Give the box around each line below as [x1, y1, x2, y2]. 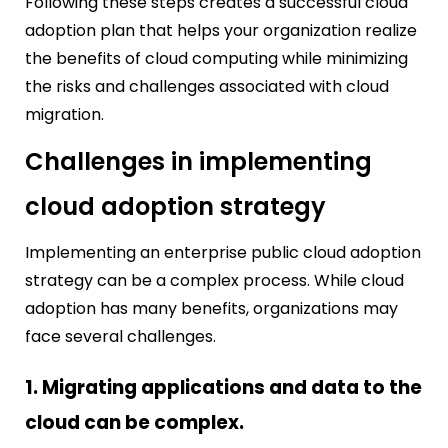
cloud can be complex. [25, 408, 244, 436]
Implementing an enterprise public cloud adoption [25, 241, 421, 265]
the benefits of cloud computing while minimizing [25, 47, 408, 71]
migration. [25, 103, 104, 127]
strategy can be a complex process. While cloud [25, 269, 404, 293]
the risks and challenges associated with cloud [25, 75, 389, 99]
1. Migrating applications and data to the [25, 373, 422, 401]
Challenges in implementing [25, 145, 372, 179]
